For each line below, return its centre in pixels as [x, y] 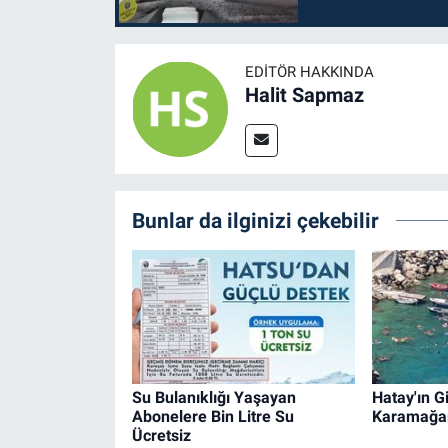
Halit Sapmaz [304, 94]
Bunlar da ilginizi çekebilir [255, 220]
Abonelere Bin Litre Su [212, 417]
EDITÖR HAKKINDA [309, 71]
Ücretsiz [161, 436]
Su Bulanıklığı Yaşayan [213, 398]
